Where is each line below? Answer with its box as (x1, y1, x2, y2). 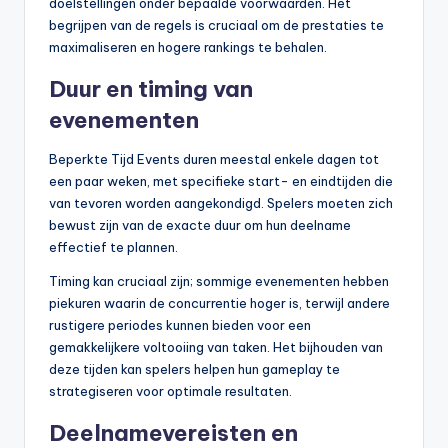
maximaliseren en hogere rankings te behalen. (49, 39, 327, 56)
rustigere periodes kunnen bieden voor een (49, 317, 311, 334)
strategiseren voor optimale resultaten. (49, 383, 292, 400)
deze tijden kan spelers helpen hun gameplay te (49, 361, 340, 378)
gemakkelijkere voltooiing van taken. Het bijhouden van (49, 339, 383, 356)
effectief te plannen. (49, 239, 178, 256)
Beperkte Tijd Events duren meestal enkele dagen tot (49, 151, 379, 168)
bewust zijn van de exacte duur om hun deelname (49, 217, 351, 234)
